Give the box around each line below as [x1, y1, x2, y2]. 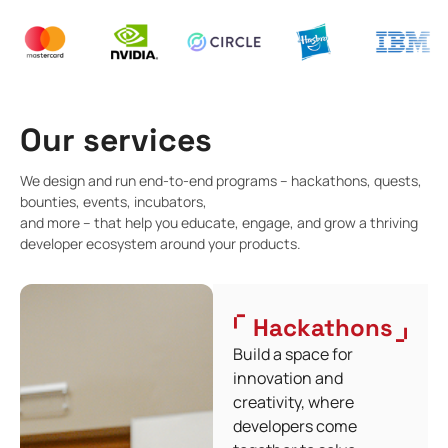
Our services [20, 119, 212, 160]
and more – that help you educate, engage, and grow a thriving [20, 212, 418, 232]
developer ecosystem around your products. [20, 233, 301, 253]
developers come [233, 414, 358, 437]
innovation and [233, 366, 344, 389]
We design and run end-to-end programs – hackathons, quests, [20, 170, 422, 190]
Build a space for [233, 342, 354, 365]
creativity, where [233, 390, 355, 413]
